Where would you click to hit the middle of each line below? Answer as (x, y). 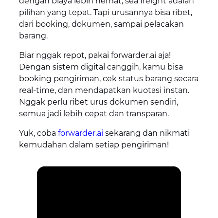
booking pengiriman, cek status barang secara (109, 79)
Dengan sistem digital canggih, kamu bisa (101, 67)
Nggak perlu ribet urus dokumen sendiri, (98, 102)
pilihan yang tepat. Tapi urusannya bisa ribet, (105, 13)
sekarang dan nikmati (146, 133)
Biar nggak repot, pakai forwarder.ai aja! (95, 55)
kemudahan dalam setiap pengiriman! (94, 145)
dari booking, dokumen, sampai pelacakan (101, 24)
